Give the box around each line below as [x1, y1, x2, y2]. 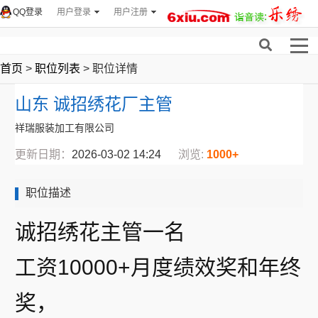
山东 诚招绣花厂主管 [15, 95, 172, 114]
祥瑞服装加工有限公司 [15, 122, 114, 133]
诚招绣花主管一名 [15, 220, 185, 243]
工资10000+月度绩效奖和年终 [15, 256, 301, 279]
